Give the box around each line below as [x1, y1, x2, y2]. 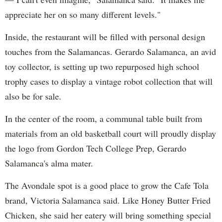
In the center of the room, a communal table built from [5, 112, 202, 124]
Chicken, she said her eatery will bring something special [5, 209, 211, 221]
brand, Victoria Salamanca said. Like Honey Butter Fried [5, 194, 211, 206]
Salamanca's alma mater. [5, 157, 93, 169]
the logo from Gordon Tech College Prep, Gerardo [5, 142, 186, 154]
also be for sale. [5, 90, 61, 102]
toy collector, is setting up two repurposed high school [5, 60, 199, 72]
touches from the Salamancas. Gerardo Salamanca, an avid [5, 45, 216, 57]
